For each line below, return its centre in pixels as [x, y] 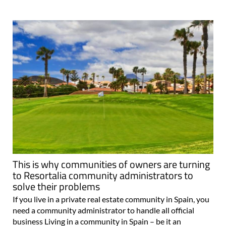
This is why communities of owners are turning [111, 164]
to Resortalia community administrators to [103, 175]
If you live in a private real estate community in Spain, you [111, 199]
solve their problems [56, 186]
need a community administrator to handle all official [103, 210]
